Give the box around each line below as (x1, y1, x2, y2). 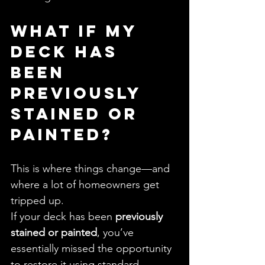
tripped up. (11, 194, 64, 208)
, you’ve (97, 226, 137, 240)
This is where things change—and (11, 162, 173, 176)
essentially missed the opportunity (11, 242, 174, 256)
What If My (11, 21, 144, 41)
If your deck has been (11, 210, 115, 224)
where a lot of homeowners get (11, 178, 162, 192)
